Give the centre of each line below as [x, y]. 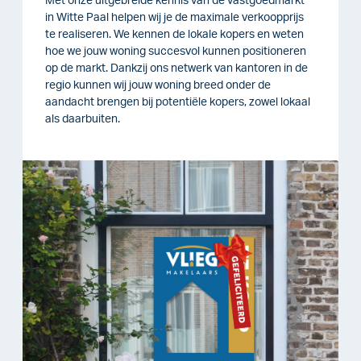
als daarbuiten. [83, 119]
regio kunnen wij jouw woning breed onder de [158, 85]
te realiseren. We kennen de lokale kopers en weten [174, 34]
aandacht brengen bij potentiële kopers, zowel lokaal [178, 102]
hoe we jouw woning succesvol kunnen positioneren [176, 51]
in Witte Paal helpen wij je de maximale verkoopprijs [174, 17]
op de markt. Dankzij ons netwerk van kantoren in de [176, 68]
